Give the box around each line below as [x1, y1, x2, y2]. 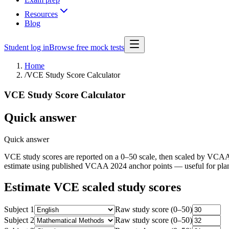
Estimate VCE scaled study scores [4, 180, 181, 194]
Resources [25, 10, 58, 18]
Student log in [4, 43, 49, 52]
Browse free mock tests [49, 43, 124, 52]
